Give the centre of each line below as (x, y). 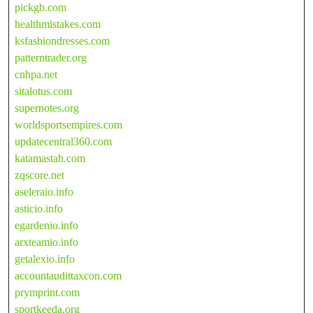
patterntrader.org (51, 57)
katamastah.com (50, 158)
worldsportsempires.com (68, 124)
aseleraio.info (44, 191)
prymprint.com (47, 292)
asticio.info (39, 208)
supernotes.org (47, 108)
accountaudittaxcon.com (68, 275)
